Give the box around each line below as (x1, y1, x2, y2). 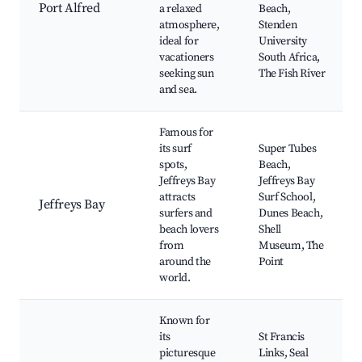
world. (159, 271, 191, 286)
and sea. (159, 82, 197, 98)
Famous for (159, 125, 213, 141)
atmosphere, (159, 18, 220, 33)
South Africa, (259, 50, 320, 65)
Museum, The (259, 238, 324, 254)
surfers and (159, 206, 213, 221)
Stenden (259, 18, 297, 33)
